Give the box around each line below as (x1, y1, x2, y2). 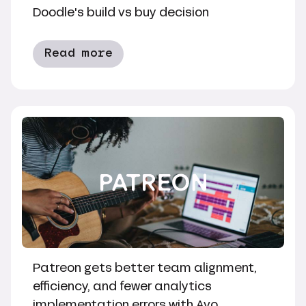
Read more (44, 47, 113, 59)
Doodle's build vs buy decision (33, 3, 209, 21)
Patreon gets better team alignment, (33, 259, 257, 277)
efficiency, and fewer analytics (33, 277, 212, 295)
